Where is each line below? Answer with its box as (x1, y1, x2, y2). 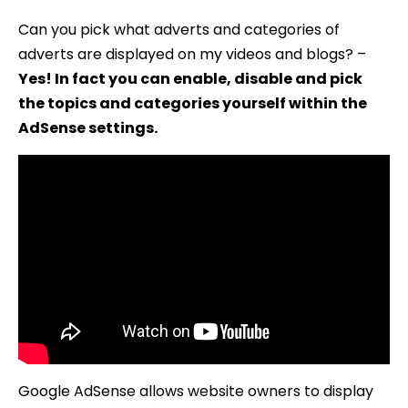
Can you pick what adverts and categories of (18, 18, 340, 40)
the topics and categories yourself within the (18, 92, 367, 114)
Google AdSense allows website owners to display (18, 380, 373, 402)
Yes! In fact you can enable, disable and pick (18, 67, 362, 89)
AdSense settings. (18, 117, 158, 138)
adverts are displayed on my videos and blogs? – (18, 43, 366, 65)
